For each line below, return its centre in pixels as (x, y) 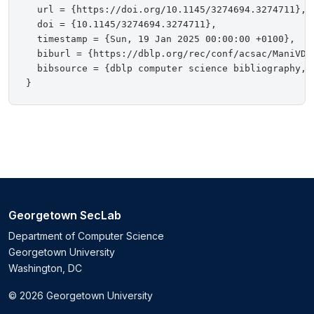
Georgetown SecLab (65, 216)
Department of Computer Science (86, 236)
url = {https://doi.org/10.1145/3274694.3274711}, (166, 10)
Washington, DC (45, 268)
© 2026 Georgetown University (81, 296)
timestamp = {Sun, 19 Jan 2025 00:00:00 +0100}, (161, 39)
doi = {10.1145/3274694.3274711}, (121, 25)
